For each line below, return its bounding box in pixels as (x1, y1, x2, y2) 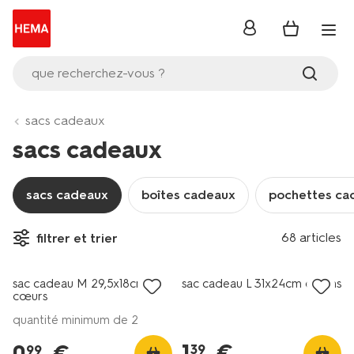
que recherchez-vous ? (32, 66, 166, 81)
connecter (241, 37, 304, 53)
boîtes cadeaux (141, 187, 235, 202)
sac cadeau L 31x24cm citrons (182, 277, 341, 291)
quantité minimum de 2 (13, 313, 138, 327)
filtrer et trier (36, 230, 118, 246)
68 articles (281, 230, 341, 245)
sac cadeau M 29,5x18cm (13, 277, 146, 291)
